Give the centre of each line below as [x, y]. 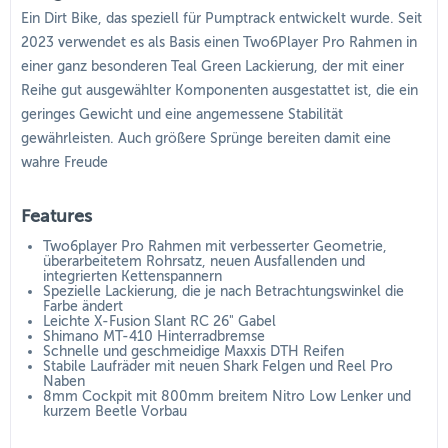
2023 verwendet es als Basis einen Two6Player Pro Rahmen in [219, 42]
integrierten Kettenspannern [132, 276]
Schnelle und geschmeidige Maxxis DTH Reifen [193, 351]
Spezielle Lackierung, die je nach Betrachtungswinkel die [223, 291]
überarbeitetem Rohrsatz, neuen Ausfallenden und [204, 261]
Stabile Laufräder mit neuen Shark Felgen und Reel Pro [218, 366]
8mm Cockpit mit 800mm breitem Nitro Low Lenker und [227, 396]
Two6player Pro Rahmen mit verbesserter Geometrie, [215, 246]
